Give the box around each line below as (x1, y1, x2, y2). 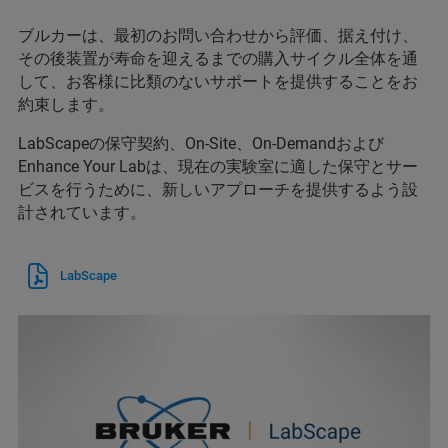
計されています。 (18, 203, 146, 223)
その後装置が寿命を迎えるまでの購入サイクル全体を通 (18, 49, 418, 69)
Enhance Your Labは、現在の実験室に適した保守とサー (18, 157, 418, 177)
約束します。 (18, 95, 114, 115)
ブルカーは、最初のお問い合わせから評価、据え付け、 (18, 26, 418, 46)
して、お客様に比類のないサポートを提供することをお (18, 72, 418, 92)
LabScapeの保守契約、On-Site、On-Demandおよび (18, 134, 384, 154)
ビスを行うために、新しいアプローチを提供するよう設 (18, 180, 418, 200)
